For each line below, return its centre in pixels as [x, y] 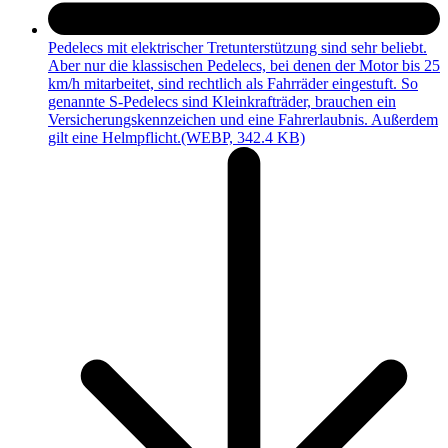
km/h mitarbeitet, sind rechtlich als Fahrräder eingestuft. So [233, 84]
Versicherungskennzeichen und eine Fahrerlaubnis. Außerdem [243, 120]
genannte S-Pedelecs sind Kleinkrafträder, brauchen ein [222, 102]
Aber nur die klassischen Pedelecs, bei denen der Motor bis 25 [244, 66]
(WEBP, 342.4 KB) [243, 138]
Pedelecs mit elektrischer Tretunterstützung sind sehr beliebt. [237, 48]
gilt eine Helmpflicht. [114, 138]
